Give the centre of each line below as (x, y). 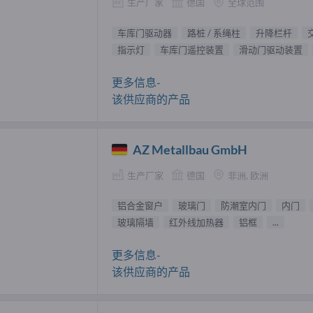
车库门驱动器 (145, 32)
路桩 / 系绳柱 (214, 32)
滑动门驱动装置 (271, 49)
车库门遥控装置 (192, 49)
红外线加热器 (196, 223)
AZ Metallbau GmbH (190, 149)
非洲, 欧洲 (248, 175)
